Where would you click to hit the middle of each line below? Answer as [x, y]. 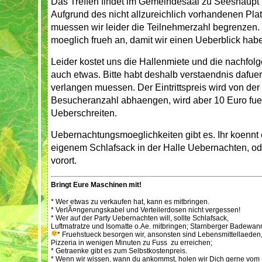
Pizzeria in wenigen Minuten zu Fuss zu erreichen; [132, 243]
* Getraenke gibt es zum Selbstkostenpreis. [119, 251]
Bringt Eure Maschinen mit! [96, 185]
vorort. [64, 160]
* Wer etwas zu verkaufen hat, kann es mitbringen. [130, 202]
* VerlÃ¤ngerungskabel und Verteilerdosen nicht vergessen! [146, 210]
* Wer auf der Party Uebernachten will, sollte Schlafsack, [140, 218]
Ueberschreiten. [84, 113]
